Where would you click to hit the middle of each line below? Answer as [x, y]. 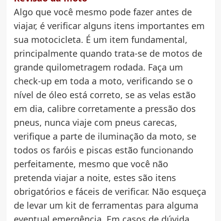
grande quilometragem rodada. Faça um [98, 67]
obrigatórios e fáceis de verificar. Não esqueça [110, 192]
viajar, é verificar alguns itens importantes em [109, 26]
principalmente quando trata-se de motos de [108, 54]
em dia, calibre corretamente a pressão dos [105, 109]
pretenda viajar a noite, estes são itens [95, 178]
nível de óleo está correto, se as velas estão [105, 95]
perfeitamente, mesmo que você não [91, 164]
